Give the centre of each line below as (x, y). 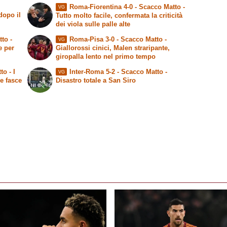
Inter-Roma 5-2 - (95, 71)
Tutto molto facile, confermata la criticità (119, 16)
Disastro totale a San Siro (96, 80)
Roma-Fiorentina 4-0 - (104, 7)
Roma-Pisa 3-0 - (95, 40)
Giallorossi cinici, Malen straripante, (113, 48)
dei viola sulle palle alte (93, 24)
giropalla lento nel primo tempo (106, 57)
